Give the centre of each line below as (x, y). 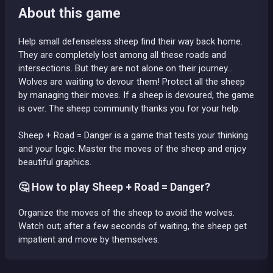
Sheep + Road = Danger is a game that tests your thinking (133, 135)
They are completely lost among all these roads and (122, 55)
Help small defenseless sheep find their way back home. (130, 41)
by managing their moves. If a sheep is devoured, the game (136, 95)
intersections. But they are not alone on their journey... (126, 68)
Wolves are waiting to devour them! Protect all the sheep (132, 81)
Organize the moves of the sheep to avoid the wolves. (126, 212)
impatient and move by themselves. (89, 239)
